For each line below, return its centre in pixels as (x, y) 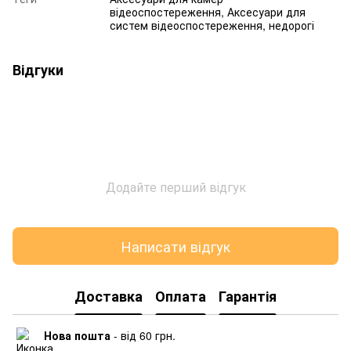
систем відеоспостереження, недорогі (212, 25)
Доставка (109, 296)
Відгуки (38, 70)
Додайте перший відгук (175, 187)
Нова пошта (77, 336)
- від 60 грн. (143, 336)
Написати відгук (175, 246)
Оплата (181, 296)
